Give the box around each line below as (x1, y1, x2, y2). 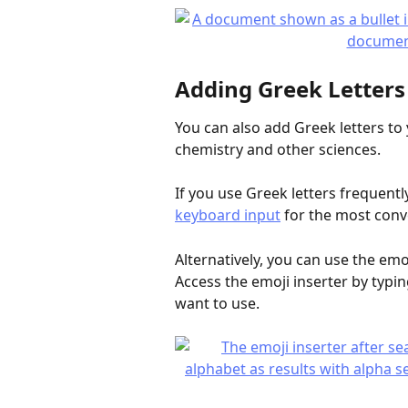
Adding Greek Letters (175, 73, 405, 104)
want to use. (175, 292, 260, 313)
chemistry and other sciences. (175, 138, 381, 159)
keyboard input (175, 205, 280, 226)
